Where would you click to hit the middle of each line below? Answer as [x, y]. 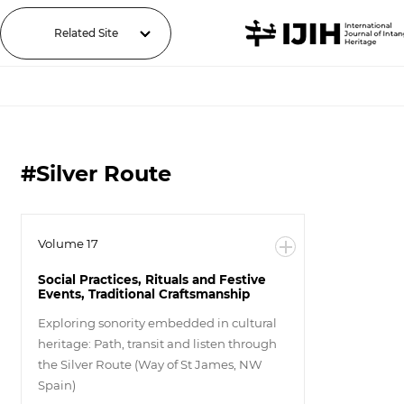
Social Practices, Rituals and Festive [151, 280]
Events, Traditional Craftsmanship [143, 294]
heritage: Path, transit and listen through [157, 344]
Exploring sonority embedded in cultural [157, 323]
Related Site [86, 32]
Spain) [56, 385]
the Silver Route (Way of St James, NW [150, 364]
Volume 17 [68, 243]
